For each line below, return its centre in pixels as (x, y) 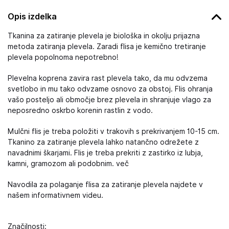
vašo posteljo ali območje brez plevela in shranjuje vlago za (109, 100)
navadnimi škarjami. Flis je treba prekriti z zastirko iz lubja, (105, 153)
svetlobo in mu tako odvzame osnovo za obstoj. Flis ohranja (110, 89)
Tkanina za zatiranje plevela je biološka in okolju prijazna (104, 36)
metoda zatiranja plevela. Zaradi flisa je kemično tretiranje (107, 47)
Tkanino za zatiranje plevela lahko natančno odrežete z (103, 142)
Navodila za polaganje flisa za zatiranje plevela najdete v (105, 185)
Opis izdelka (32, 16)
